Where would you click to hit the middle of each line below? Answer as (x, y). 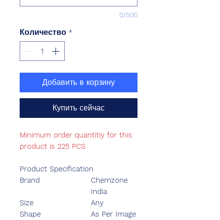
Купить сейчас (79, 108)
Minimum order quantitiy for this (76, 135)
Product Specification (56, 169)
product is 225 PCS (53, 147)
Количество (43, 32)
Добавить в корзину (79, 82)
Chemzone (109, 180)
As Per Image (113, 214)
